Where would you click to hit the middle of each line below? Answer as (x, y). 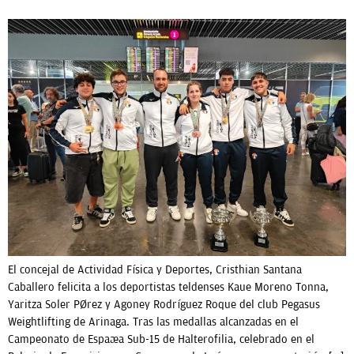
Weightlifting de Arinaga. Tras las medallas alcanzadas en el (153, 322)
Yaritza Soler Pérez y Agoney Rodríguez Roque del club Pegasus (164, 304)
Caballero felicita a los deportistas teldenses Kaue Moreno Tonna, (168, 287)
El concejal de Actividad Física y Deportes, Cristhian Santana (155, 269)
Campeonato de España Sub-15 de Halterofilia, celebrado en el (161, 339)
